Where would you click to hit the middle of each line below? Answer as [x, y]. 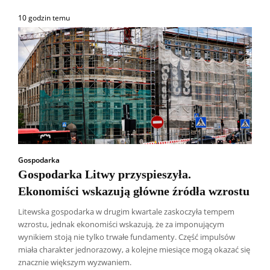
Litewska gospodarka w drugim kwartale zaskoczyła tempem [126, 211]
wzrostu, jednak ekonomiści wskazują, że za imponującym [121, 224]
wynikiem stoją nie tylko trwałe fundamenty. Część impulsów [127, 237]
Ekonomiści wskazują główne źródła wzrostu [134, 191]
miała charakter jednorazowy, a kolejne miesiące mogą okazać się [134, 249]
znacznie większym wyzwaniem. [75, 262]
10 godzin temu [44, 17]
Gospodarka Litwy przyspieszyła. [105, 174]
